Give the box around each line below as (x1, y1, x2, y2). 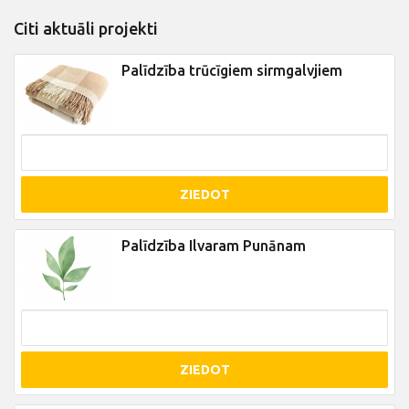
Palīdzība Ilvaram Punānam (121, 237, 306, 254)
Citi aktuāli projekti (14, 19, 158, 37)
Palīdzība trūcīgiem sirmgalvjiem (121, 62, 342, 79)
